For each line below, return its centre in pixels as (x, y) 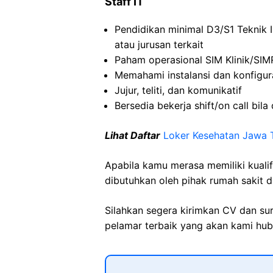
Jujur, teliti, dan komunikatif (178, 90)
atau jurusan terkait (159, 44)
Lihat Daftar (133, 135)
